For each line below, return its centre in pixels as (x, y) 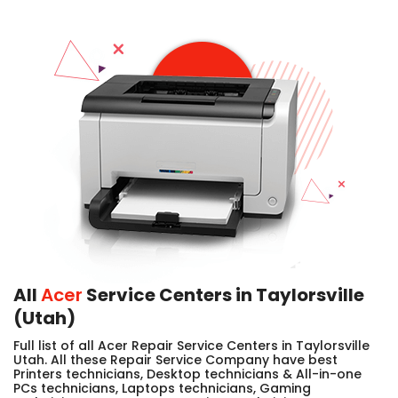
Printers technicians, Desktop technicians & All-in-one (187, 374)
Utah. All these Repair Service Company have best (175, 359)
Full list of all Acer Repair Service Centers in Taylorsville (191, 345)
